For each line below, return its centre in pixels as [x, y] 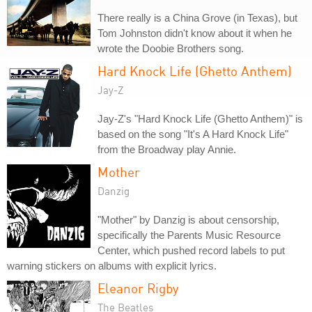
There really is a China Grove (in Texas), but [197, 18]
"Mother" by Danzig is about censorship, [188, 220]
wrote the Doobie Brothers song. [171, 48]
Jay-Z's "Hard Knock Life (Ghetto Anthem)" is [200, 119]
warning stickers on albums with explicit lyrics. [112, 266]
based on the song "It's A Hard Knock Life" [193, 134]
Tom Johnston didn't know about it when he [195, 33]
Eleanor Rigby [138, 288]
